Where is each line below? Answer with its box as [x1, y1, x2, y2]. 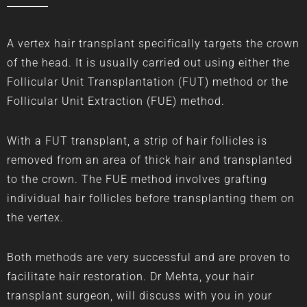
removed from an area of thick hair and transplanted [7, 153, 293, 167]
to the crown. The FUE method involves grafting [7, 173, 267, 186]
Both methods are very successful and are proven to [7, 251, 291, 265]
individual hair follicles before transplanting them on [7, 192, 295, 206]
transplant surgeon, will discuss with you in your [7, 289, 272, 303]
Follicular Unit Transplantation [7, 75, 175, 89]
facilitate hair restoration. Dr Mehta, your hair [7, 270, 254, 284]
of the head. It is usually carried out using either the [7, 56, 290, 70]
